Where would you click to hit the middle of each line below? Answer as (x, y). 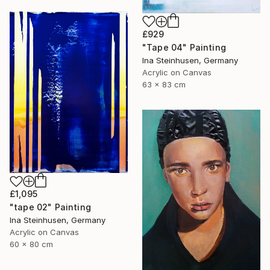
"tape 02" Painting (50, 207)
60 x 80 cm (31, 244)
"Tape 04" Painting (184, 47)
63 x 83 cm (164, 84)
